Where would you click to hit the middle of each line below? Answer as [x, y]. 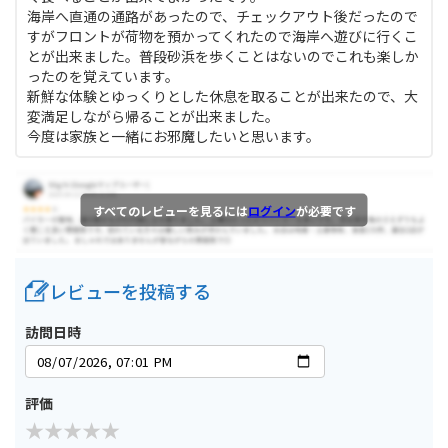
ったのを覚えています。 [103, 76]
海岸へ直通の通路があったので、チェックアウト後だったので [222, 16]
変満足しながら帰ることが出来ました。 [153, 116]
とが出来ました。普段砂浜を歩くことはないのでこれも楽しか [223, 56]
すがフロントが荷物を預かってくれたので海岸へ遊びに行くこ [222, 36]
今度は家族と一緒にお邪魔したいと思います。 [173, 136]
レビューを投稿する [130, 290]
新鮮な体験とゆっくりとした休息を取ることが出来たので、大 [222, 96]
